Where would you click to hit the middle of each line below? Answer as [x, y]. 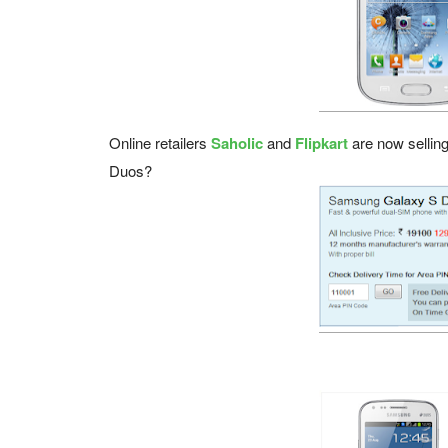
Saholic [237, 143]
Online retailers [160, 142]
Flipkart [321, 143]
